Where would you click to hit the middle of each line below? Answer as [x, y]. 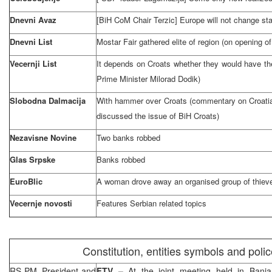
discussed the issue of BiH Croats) [158, 115]
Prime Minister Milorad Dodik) [148, 78]
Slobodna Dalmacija [48, 100]
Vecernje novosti [41, 203]
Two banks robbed [128, 137]
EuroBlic [26, 181]
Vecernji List [33, 63]
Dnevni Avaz [33, 19]
